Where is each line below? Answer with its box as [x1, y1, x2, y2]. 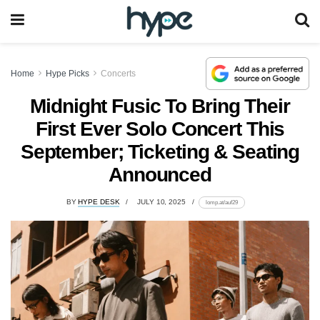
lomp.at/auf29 [205, 199, 238, 206]
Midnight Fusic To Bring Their [30, 94, 290, 117]
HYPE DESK [78, 198, 120, 206]
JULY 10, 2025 [137, 198, 186, 206]
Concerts [101, 68, 136, 79]
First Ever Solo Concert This [35, 117, 285, 140]
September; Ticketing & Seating [20, 140, 300, 163]
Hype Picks [46, 68, 89, 79]
